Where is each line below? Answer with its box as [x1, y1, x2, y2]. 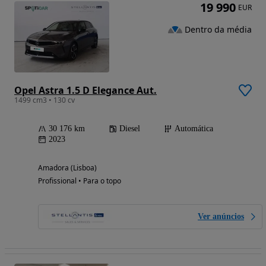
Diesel [119, 124, 140, 134]
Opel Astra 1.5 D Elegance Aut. [14, 84, 157, 97]
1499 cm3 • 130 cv [14, 95, 75, 106]
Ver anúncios [198, 212, 244, 221]
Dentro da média [185, 23, 252, 35]
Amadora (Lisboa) [38, 163, 97, 173]
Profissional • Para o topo [38, 176, 121, 186]
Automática [175, 124, 213, 134]
